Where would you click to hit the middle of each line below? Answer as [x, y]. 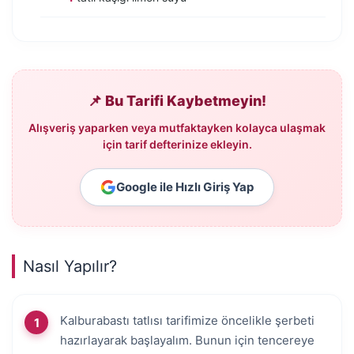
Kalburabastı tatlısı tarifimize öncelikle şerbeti [187, 321]
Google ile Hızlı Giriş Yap [185, 187]
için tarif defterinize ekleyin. [177, 145]
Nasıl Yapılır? [70, 267]
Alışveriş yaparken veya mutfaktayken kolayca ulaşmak [177, 128]
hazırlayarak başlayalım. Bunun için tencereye [187, 341]
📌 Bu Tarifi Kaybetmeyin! [177, 101]
